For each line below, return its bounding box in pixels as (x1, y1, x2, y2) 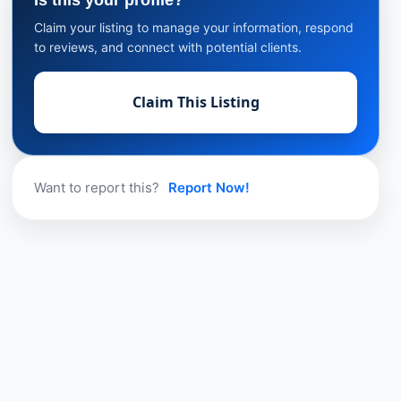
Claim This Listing (132, 92, 260, 112)
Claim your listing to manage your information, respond (34, 20, 354, 35)
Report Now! (168, 179, 251, 196)
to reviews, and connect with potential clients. (34, 39, 303, 55)
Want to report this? (34, 179, 164, 196)
